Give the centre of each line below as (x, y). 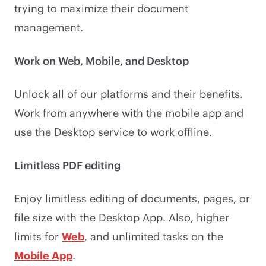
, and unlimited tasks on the (154, 236)
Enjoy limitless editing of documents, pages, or (132, 198)
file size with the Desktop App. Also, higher (122, 217)
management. (49, 27)
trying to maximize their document (101, 8)
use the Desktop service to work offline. (113, 132)
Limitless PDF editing (67, 165)
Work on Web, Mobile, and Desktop (102, 60)
